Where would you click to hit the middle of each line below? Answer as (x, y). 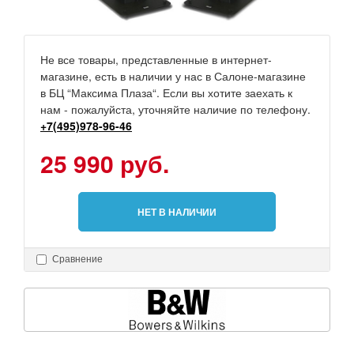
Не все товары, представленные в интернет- (156, 60)
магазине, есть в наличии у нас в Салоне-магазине (173, 76)
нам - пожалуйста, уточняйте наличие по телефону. (175, 109)
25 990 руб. (105, 164)
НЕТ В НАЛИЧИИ (177, 212)
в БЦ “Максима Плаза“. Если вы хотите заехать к (166, 93)
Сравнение (77, 259)
